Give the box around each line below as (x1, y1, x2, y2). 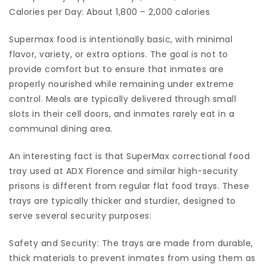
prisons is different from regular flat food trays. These (9, 180, 249, 193)
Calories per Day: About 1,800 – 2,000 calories (9, 6, 210, 18)
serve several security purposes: (9, 210, 151, 222)
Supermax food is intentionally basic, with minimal (9, 33, 232, 46)
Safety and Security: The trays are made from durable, (9, 237, 253, 250)
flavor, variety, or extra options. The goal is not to (9, 48, 228, 61)
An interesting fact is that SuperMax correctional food (9, 150, 250, 163)
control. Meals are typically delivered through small (9, 93, 236, 105)
